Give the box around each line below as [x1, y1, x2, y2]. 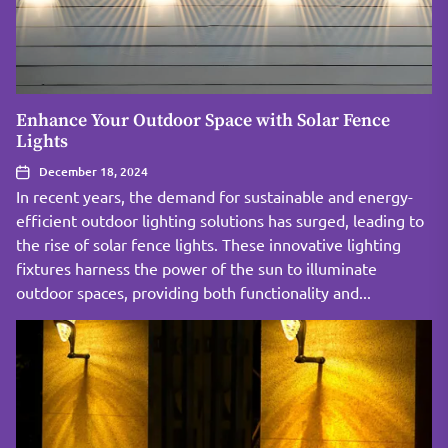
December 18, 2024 [39, 163, 148, 180]
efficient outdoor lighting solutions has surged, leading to [16, 210, 424, 230]
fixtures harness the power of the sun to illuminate [16, 258, 377, 278]
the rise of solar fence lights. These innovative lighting [16, 234, 401, 254]
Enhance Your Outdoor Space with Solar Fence [16, 109, 390, 132]
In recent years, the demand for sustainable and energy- [16, 186, 413, 206]
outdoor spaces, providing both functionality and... [16, 282, 371, 302]
